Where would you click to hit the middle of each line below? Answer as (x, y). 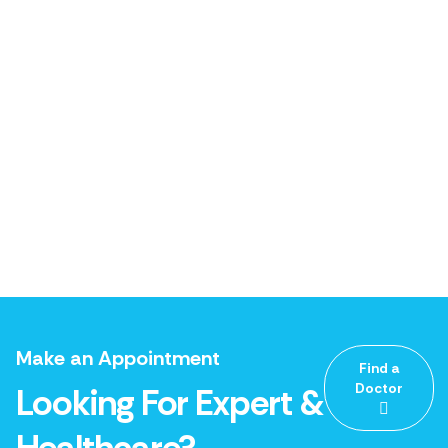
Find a (379, 368)
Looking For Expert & (170, 403)
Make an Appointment (118, 358)
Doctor (379, 388)
